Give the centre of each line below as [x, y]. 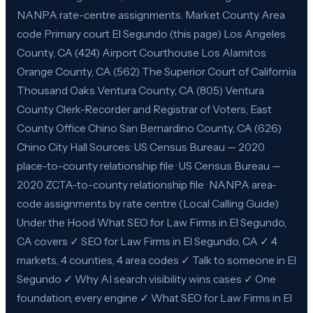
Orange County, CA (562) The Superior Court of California [156, 71]
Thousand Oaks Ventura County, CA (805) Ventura [140, 90]
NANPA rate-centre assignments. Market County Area [151, 15]
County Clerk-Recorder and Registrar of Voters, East [144, 109]
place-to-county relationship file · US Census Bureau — [149, 166]
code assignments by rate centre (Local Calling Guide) [148, 203]
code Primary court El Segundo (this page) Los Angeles [151, 34]
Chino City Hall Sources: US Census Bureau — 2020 [141, 147]
